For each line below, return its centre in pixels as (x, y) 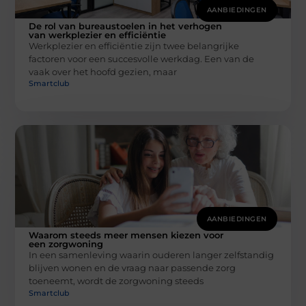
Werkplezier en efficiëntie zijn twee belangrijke (134, 45)
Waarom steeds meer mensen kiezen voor (126, 235)
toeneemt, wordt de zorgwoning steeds (116, 281)
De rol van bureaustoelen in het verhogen (126, 26)
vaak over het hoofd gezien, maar (103, 71)
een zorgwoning (66, 244)
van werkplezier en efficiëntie (98, 34)
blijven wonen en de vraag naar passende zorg (133, 268)
